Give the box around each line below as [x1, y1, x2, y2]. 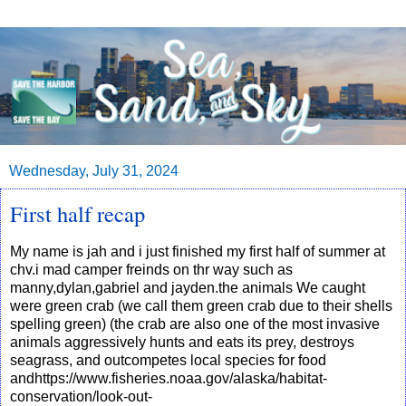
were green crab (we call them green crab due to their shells [10, 297, 392, 314]
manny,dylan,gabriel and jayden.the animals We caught [10, 279, 365, 295]
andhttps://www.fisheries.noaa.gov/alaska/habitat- [10, 370, 327, 386]
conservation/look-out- [10, 388, 152, 404]
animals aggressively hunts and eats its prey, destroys [10, 333, 354, 350]
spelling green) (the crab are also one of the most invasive [10, 315, 380, 332]
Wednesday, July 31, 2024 [9, 162, 179, 179]
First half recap [10, 198, 145, 228]
